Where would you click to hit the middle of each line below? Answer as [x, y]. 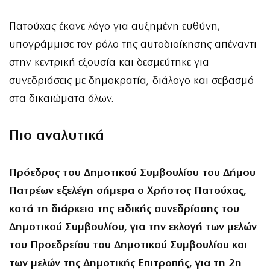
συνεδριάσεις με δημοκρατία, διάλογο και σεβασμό [131, 81]
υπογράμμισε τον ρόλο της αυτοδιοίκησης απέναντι [133, 45]
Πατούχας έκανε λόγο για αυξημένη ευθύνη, [115, 27]
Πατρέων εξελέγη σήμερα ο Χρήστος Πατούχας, [128, 192]
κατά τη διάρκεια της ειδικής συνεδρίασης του [124, 210]
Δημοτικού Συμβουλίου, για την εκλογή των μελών [133, 228]
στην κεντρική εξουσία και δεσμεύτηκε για [109, 63]
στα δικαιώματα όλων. [61, 99]
